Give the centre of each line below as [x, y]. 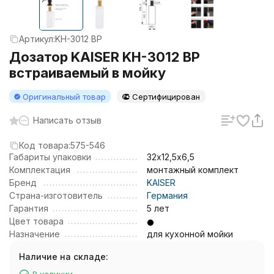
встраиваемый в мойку [87, 73]
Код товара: [45, 145]
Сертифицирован [166, 97]
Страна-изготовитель [56, 195]
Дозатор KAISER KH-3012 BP [105, 57]
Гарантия [29, 208]
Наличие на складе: [64, 257]
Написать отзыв [67, 120]
